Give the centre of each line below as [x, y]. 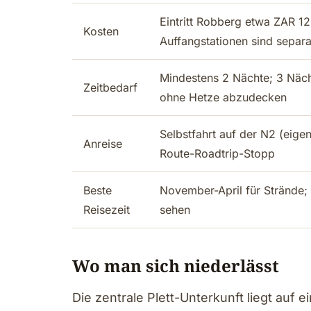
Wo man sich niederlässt [176, 266]
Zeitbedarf [110, 87]
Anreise [103, 144]
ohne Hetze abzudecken [223, 97]
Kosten [101, 31]
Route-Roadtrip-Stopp [217, 153]
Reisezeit [107, 210]
